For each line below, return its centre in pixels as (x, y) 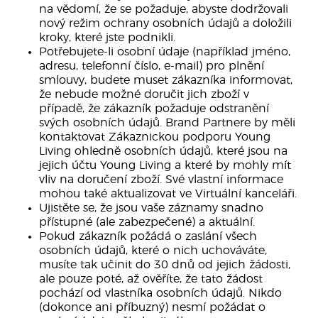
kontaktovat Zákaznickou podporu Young (155, 137)
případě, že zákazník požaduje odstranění (154, 109)
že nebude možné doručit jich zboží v (144, 94)
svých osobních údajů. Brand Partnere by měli (167, 123)
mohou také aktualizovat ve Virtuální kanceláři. (168, 194)
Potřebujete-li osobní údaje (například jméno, (165, 52)
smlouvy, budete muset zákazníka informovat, (166, 80)
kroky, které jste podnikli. (107, 38)
